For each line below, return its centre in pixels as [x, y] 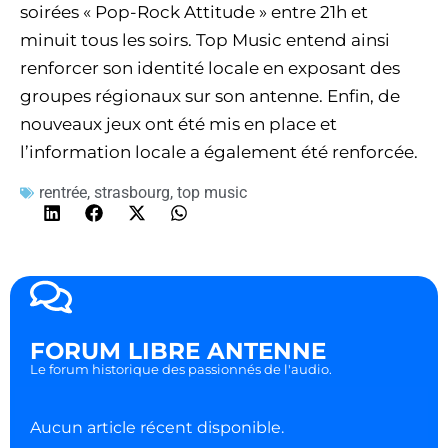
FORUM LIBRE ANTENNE [178, 351]
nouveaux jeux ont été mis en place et [178, 124]
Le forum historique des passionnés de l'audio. [181, 369]
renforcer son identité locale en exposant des [210, 68]
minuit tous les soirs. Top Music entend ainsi [205, 40]
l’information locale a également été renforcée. [219, 152]
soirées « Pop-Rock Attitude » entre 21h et [194, 12]
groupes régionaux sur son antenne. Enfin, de [210, 96]
